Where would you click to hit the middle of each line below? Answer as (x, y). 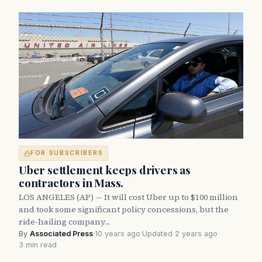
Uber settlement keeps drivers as (105, 170)
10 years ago (118, 234)
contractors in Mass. (71, 183)
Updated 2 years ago (180, 234)
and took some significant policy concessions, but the (124, 210)
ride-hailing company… (65, 222)
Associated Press (61, 234)
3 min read (38, 245)
